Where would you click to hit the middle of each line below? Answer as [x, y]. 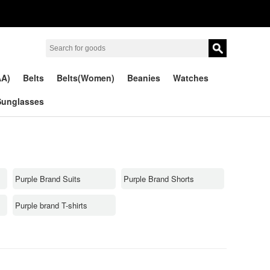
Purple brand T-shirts [51, 205]
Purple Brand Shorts [159, 178]
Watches [191, 78]
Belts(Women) [86, 78]
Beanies [144, 78]
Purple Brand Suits [48, 178]
